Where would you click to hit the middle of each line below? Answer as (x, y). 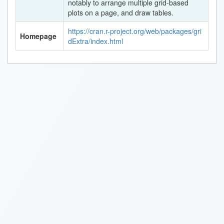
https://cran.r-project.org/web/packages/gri (135, 31)
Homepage (38, 36)
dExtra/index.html (95, 41)
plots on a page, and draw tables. (121, 12)
